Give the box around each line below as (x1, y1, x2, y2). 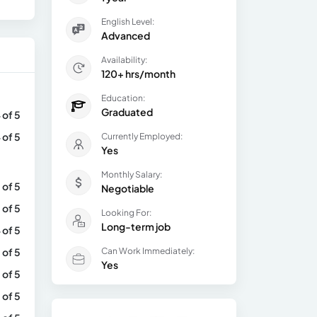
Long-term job (101, 220, 171, 233)
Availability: (101, 54, 147, 65)
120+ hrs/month (101, 67, 175, 80)
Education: (101, 93, 145, 103)
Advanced (101, 29, 150, 42)
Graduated (101, 105, 153, 118)
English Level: (101, 16, 154, 27)
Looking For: (101, 207, 151, 218)
